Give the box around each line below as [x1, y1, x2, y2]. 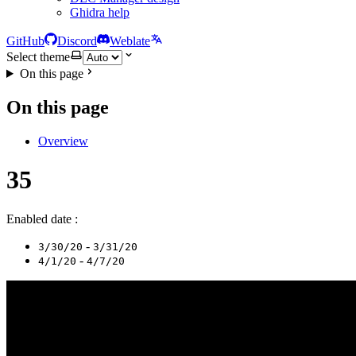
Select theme [6, 50, 70, 64]
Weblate [110, 34, 150, 48]
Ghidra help [70, 6, 130, 19]
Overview [38, 133, 88, 148]
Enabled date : [6, 211, 78, 226]
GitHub [6, 34, 44, 48]
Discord [57, 34, 97, 48]
